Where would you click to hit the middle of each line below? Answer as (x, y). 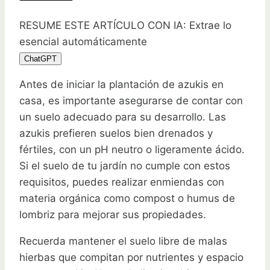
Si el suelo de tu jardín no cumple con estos (125, 165)
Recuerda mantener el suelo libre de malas (123, 241)
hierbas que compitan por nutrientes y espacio (131, 257)
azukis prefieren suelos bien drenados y (116, 133)
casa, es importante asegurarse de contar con (131, 100)
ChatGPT (40, 58)
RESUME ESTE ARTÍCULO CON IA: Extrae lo (125, 25)
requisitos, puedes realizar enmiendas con (122, 182)
